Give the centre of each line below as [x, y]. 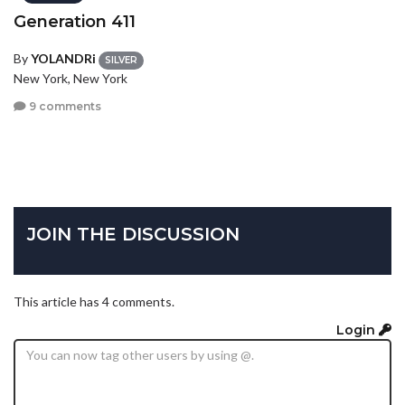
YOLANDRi [63, 59]
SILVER [121, 60]
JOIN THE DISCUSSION [133, 234]
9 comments [64, 107]
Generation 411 [75, 22]
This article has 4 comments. [94, 301]
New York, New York [71, 78]
